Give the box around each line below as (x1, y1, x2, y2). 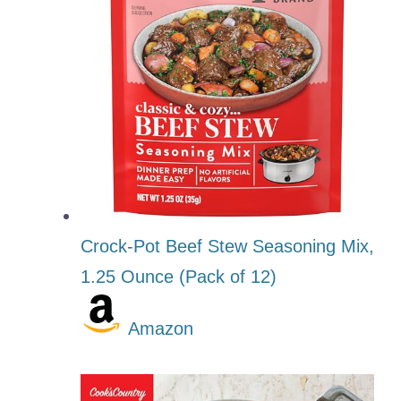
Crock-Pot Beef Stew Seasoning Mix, (81, 235, 374, 256)
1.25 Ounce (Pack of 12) (81, 266, 277, 286)
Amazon (128, 318, 193, 338)
